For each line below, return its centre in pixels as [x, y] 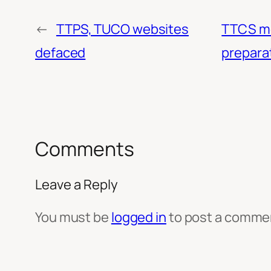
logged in [139, 217]
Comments [85, 149]
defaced [60, 53]
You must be [73, 217]
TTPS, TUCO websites [122, 29]
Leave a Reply [77, 184]
